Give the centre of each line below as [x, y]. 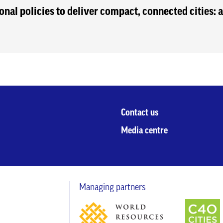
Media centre [144, 130]
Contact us [140, 112]
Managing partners [112, 187]
